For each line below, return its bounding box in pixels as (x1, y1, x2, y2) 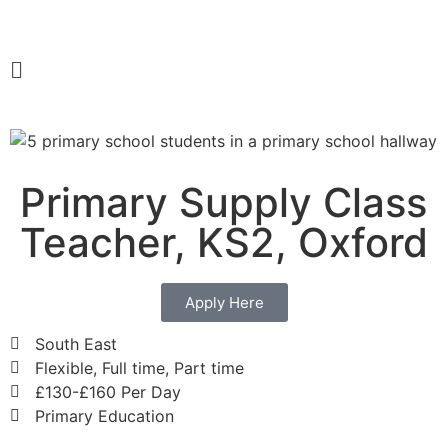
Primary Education (35, 405, 174, 426)
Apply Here (184, 292, 264, 312)
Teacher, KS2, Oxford (20, 217, 428, 267)
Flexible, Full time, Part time (35, 357, 244, 378)
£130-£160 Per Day (35, 381, 181, 402)
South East (35, 333, 117, 354)
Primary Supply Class (20, 177, 427, 227)
